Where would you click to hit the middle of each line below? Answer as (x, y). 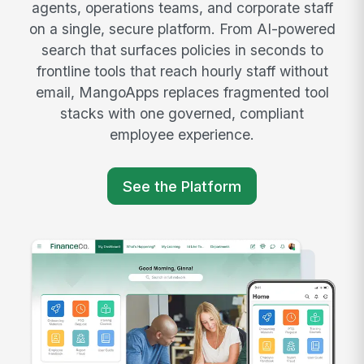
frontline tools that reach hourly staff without (182, 71)
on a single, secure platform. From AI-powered (182, 29)
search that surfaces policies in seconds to (182, 50)
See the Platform (182, 186)
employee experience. (182, 135)
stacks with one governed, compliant (182, 114)
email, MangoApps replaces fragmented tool (182, 93)
